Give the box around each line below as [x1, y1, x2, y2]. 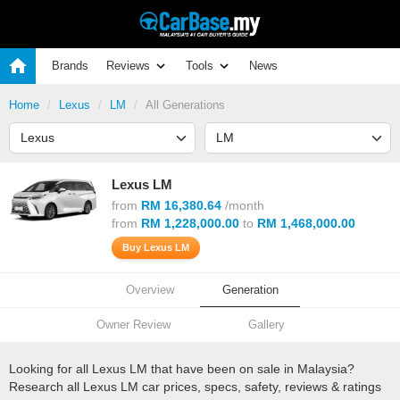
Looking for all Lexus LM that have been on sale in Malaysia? [9, 362, 354, 376]
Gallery [248, 318, 285, 331]
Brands [52, 59, 88, 72]
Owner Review [96, 318, 171, 331]
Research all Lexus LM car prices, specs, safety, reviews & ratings [9, 379, 381, 394]
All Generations [146, 98, 225, 112]
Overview [126, 283, 174, 296]
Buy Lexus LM [122, 242, 189, 253]
